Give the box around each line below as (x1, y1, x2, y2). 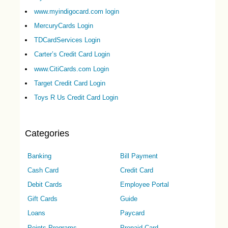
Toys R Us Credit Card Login (34, 93, 118, 101)
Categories (24, 128, 69, 139)
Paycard (120, 209, 145, 217)
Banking (27, 152, 51, 160)
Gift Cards (27, 195, 58, 203)
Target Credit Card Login (34, 79, 105, 87)
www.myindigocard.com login (34, 7, 119, 15)
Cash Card (27, 166, 59, 174)
